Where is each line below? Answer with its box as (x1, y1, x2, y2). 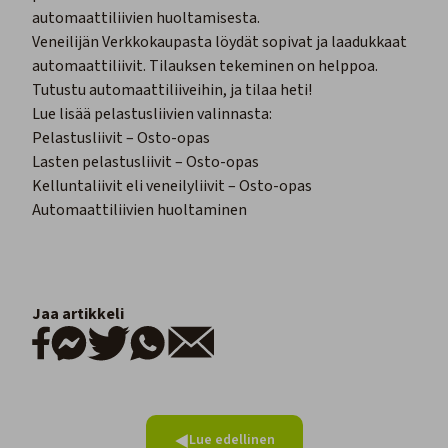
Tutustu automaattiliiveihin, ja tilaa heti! (32, 79, 312, 102)
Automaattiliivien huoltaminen (32, 199, 247, 222)
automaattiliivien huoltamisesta (32, 7, 257, 30)
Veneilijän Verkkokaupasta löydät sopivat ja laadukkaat (32, 31, 407, 54)
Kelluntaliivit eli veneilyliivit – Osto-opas (32, 175, 312, 198)
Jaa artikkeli (32, 303, 124, 326)
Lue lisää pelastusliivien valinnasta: (32, 103, 272, 126)
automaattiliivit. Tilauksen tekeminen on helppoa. (32, 55, 378, 78)
